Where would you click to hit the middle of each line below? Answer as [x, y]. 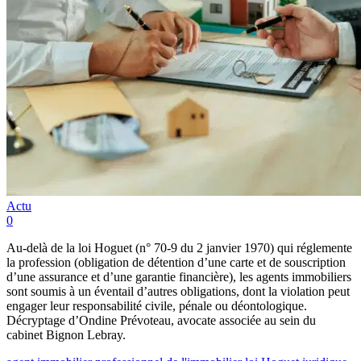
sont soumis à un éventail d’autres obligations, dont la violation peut [178, 291]
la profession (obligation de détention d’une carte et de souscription [176, 262]
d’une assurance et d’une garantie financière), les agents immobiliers [179, 276]
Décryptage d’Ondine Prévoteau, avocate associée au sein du [161, 320]
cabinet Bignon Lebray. [66, 334]
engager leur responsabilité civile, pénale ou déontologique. [157, 305]
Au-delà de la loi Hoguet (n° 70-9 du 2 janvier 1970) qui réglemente [179, 247]
